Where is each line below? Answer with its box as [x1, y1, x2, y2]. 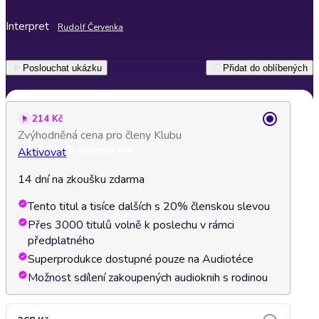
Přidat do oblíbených [223, 62, 308, 73]
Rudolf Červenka [58, 21, 123, 33]
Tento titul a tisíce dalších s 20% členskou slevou [28, 199, 270, 214]
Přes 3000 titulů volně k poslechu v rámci [28, 217, 234, 233]
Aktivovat [18, 145, 66, 160]
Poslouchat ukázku [23, 62, 102, 73]
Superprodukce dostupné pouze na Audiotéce [28, 251, 253, 267]
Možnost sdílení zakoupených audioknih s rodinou [28, 270, 268, 286]
